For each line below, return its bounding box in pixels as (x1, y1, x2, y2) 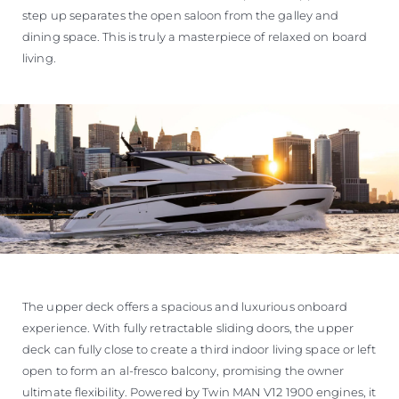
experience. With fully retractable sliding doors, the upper (22, 321, 354, 336)
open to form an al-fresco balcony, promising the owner (22, 363, 345, 379)
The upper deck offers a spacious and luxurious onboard (22, 299, 348, 314)
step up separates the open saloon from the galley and (22, 8, 339, 23)
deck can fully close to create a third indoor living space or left (22, 342, 376, 357)
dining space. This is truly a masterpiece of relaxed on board (22, 29, 368, 45)
